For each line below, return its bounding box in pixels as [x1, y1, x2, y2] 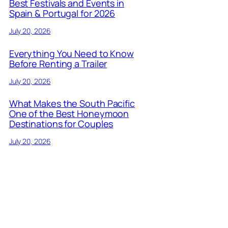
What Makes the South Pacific [9, 97, 135, 110]
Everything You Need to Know [9, 47, 134, 60]
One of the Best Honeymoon [9, 107, 129, 120]
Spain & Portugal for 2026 [9, 7, 116, 19]
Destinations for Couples [9, 118, 113, 130]
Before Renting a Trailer [9, 57, 107, 70]
